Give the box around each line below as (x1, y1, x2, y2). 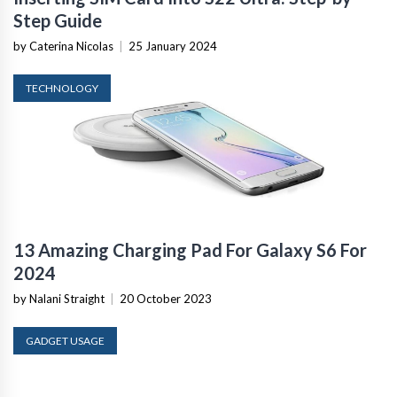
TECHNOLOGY (26, 81, 98, 95)
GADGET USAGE (26, 333, 105, 347)
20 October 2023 (120, 291, 212, 306)
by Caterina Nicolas (13, 38, 113, 53)
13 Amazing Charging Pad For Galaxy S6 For (13, 238, 367, 261)
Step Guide (13, 9, 102, 31)
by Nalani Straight (13, 291, 105, 306)
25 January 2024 (128, 38, 217, 53)
